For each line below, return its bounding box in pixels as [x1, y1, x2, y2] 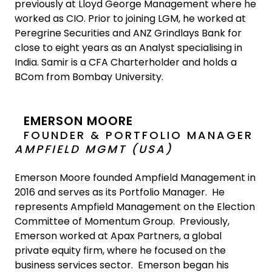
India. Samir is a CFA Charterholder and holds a [15, 55, 237, 69]
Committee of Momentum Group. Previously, [15, 214, 229, 228]
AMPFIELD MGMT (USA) [15, 141, 173, 157]
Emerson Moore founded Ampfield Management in [15, 171, 256, 185]
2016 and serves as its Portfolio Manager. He [15, 185, 225, 199]
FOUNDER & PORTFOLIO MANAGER [24, 127, 253, 143]
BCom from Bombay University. [15, 70, 163, 84]
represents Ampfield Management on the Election [15, 200, 255, 214]
